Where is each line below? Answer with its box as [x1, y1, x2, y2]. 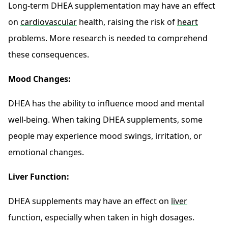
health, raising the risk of [77, 16, 177, 28]
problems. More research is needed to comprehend [8, 33, 208, 44]
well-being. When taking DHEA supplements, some [8, 114, 203, 126]
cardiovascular [20, 16, 77, 28]
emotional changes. [8, 147, 84, 158]
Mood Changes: [8, 73, 71, 85]
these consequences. [8, 49, 89, 61]
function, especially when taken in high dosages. [8, 212, 194, 223]
